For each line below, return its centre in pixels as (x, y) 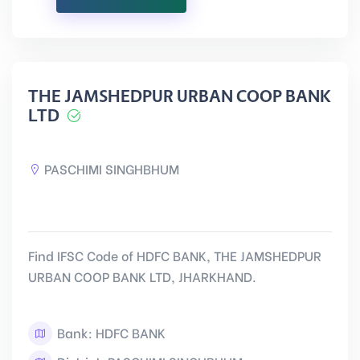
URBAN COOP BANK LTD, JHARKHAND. (142, 276)
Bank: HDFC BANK (110, 332)
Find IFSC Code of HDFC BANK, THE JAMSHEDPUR (175, 255)
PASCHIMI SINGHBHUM (112, 168)
